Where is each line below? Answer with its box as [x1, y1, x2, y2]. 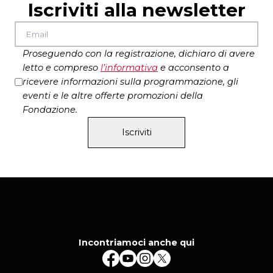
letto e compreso [23, 62, 101, 73]
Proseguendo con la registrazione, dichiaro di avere [23, 48, 255, 59]
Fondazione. [23, 104, 77, 115]
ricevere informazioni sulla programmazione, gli [23, 76, 238, 87]
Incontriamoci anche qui [79, 236, 194, 248]
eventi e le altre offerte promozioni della [23, 90, 203, 101]
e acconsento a [158, 62, 229, 73]
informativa [105, 62, 158, 73]
